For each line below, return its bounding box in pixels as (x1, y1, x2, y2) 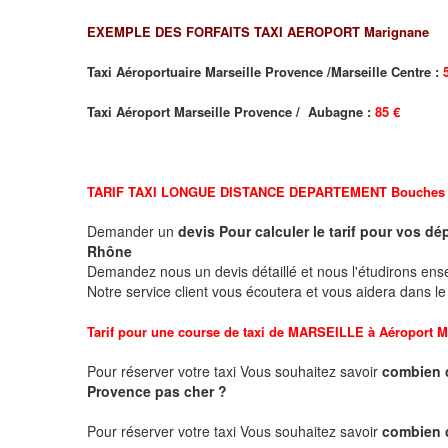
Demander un (87, 220, 178, 241)
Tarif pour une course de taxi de (87, 321, 288, 341)
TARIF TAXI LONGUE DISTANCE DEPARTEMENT (87, 181, 391, 201)
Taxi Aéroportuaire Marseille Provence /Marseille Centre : (87, 61, 443, 81)
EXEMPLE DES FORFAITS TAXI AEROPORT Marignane (87, 21, 429, 41)
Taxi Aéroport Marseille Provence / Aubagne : (87, 101, 375, 121)
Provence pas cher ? (87, 380, 227, 401)
